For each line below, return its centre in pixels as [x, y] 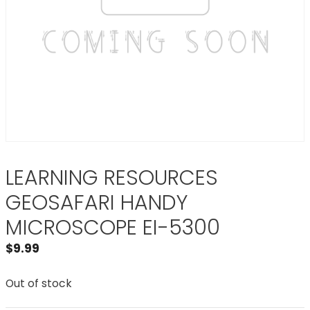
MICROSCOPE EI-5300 [113, 228]
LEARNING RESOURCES [112, 178]
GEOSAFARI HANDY [97, 203]
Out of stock [39, 283]
